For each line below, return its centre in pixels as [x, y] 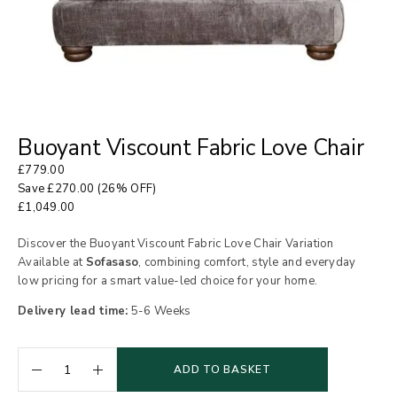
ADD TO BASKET [222, 370]
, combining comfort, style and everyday [247, 262]
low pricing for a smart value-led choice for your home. [168, 281]
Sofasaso [112, 262]
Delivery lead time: [73, 311]
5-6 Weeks [160, 311]
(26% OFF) [125, 189]
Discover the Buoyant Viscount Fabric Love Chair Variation [176, 244]
